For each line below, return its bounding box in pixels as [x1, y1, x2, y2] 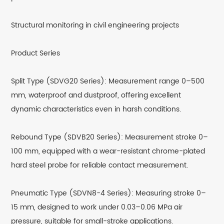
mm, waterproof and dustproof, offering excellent [11, 89, 181, 101]
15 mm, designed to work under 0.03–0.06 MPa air [11, 201, 183, 213]
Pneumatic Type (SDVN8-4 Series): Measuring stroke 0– [11, 187, 206, 199]
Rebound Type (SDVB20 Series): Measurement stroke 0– [11, 131, 208, 143]
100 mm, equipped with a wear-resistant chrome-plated [11, 145, 205, 157]
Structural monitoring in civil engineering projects [11, 19, 179, 31]
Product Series [11, 47, 60, 59]
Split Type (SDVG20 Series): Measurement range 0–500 [11, 75, 205, 87]
